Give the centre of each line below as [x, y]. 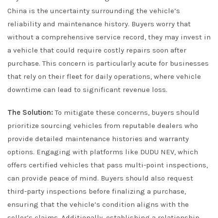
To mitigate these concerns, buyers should [126, 112]
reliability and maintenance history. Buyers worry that [99, 24]
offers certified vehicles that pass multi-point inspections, [108, 165]
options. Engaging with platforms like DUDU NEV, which [103, 152]
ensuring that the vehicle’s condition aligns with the [98, 204]
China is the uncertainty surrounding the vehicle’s [94, 11]
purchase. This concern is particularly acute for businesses [108, 63]
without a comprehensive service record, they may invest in [109, 37]
